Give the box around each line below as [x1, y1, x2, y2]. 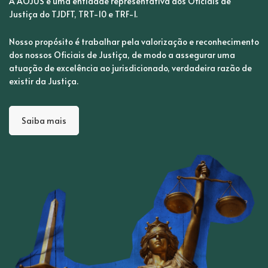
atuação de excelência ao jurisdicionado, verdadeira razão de [9, 62, 252, 74]
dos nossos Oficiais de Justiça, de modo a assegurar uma [9, 49, 235, 61]
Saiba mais [22, 115, 66, 127]
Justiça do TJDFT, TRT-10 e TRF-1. [9, 8, 138, 20]
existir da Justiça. [9, 75, 78, 87]
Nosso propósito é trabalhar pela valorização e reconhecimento [9, 36, 259, 48]
